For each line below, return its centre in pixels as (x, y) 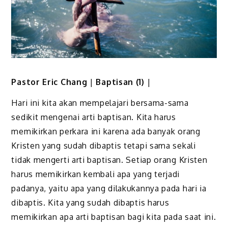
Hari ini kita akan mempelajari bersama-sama (100, 103)
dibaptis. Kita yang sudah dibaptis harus (90, 202)
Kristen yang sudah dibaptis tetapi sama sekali (104, 145)
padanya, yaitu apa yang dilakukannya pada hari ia (109, 188)
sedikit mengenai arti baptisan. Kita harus (94, 117)
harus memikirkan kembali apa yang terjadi (96, 174)
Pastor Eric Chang (51, 82)
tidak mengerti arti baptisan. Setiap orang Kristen (109, 160)
